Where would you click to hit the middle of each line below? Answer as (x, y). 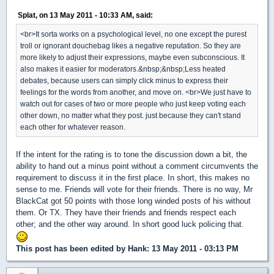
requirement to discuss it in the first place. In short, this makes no (133, 178)
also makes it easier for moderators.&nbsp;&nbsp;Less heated (123, 69)
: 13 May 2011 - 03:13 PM (193, 248)
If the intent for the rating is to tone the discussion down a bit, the (131, 155)
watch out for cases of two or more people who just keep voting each (133, 104)
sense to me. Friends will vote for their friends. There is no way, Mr (134, 190)
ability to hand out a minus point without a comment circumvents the (137, 166)
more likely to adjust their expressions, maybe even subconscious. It (132, 57)
